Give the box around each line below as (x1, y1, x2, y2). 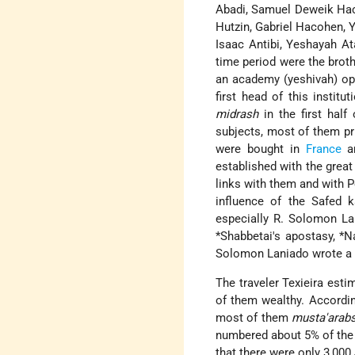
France (305, 142, 342, 157)
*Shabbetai (216, 229, 273, 244)
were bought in (216, 142, 306, 157)
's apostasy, (273, 229, 340, 244)
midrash (216, 107, 259, 122)
